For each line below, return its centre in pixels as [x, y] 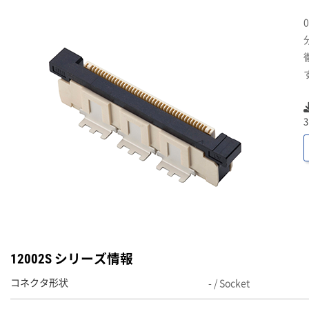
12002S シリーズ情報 [72, 259]
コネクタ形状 [39, 283]
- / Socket [229, 283]
